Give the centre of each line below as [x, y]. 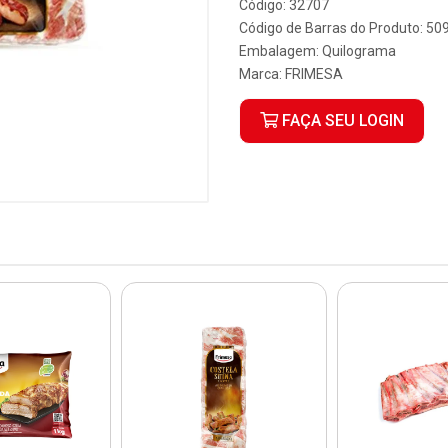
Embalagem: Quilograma [317, 51]
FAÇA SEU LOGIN [341, 120]
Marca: [262, 74]
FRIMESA [314, 74]
